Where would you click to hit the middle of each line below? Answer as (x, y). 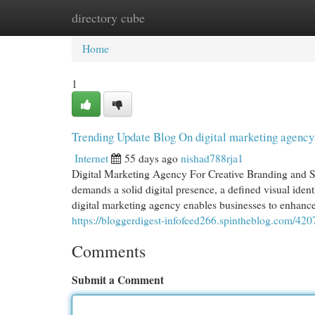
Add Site (259, 17)
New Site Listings (180, 17)
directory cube (108, 18)
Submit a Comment (118, 279)
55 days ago (151, 158)
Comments (109, 251)
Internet (91, 158)
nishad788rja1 (212, 158)
